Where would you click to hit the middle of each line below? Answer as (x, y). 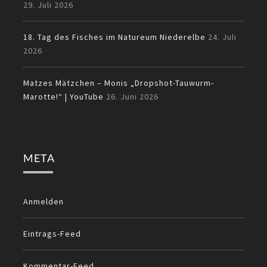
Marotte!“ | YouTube (63, 96)
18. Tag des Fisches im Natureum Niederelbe (114, 37)
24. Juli (222, 37)
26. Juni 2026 (132, 96)
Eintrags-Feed (52, 233)
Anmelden (44, 201)
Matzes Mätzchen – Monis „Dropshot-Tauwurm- (119, 83)
